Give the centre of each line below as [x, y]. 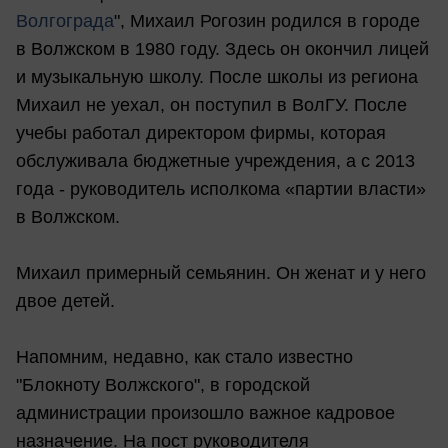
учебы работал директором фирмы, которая [201, 132]
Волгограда [65, 20]
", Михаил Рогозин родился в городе [267, 20]
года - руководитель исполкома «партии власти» [221, 188]
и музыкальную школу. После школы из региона [217, 76]
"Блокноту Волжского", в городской [163, 384]
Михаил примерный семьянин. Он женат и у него [221, 272]
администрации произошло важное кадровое [205, 412]
